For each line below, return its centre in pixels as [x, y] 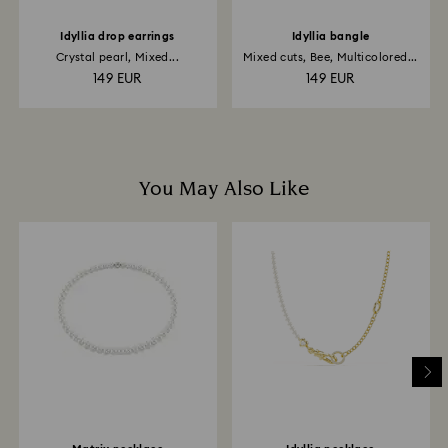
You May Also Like [224, 189]
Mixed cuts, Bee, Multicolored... [330, 57]
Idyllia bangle [330, 36]
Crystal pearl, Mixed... [117, 57]
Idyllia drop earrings [117, 36]
